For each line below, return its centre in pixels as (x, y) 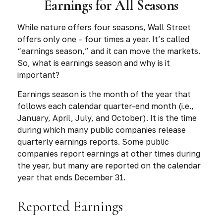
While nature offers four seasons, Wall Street (104, 27)
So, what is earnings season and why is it (94, 63)
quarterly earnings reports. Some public (93, 142)
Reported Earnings (70, 206)
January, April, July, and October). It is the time (107, 118)
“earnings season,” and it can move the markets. (109, 51)
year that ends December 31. (71, 177)
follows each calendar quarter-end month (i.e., (106, 106)
